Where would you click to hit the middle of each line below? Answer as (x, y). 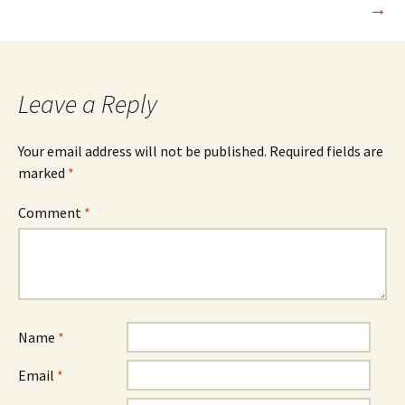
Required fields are (326, 151)
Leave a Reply (88, 104)
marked (43, 173)
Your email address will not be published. (142, 151)
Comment (51, 212)
